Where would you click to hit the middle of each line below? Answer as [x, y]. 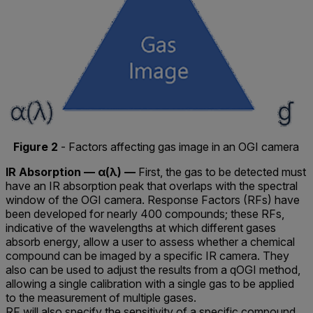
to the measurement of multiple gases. [101, 297]
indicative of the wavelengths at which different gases [141, 227]
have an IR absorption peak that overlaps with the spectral [152, 185]
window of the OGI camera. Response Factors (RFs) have [153, 199]
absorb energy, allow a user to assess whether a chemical [150, 241]
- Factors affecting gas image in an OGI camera [179, 146]
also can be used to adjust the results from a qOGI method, [153, 269]
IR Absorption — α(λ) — [71, 172]
